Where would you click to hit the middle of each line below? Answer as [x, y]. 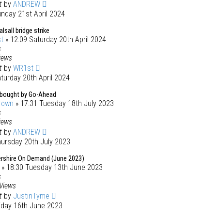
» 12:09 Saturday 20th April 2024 [55, 39]
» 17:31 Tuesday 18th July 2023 [64, 103]
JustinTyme [31, 196]
